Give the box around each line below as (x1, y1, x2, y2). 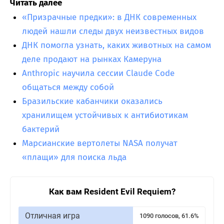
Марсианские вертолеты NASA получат (22, 137, 177, 148)
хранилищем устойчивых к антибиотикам (22, 109, 188, 120)
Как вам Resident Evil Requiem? (48, 186, 175, 196)
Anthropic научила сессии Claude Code (22, 67, 174, 78)
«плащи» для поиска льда (22, 151, 126, 162)
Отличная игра (25, 210, 80, 220)
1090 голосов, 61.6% (139, 211, 199, 219)
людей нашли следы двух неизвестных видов (22, 25, 204, 36)
